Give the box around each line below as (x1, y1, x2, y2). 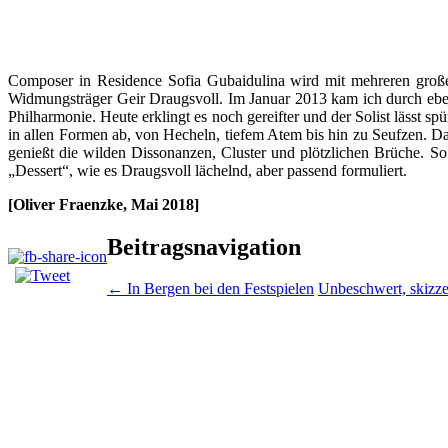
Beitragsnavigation (107, 233, 301, 260)
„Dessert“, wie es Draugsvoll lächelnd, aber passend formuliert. (8, 161, 407, 179)
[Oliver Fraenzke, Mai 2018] (8, 195, 199, 213)
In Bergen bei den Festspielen (123, 280, 314, 298)
